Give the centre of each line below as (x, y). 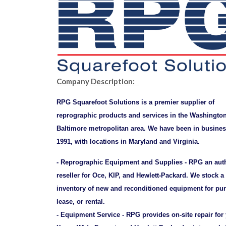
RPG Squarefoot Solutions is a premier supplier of (135, 102)
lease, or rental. (81, 202)
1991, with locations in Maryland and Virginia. (128, 142)
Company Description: (98, 81)
